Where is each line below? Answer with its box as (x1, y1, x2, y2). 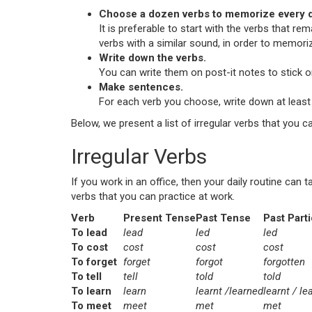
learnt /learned (196, 285, 263, 297)
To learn (71, 285, 111, 297)
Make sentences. (99, 81, 183, 93)
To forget (71, 256, 117, 268)
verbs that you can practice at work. (71, 190, 235, 203)
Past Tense (196, 212, 251, 224)
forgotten (263, 256, 305, 268)
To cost (71, 241, 108, 253)
